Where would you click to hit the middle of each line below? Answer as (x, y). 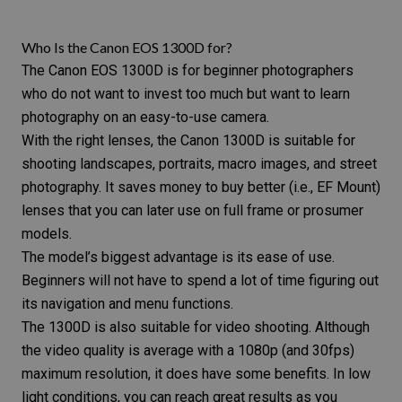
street (358, 163)
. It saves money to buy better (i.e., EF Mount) (240, 187)
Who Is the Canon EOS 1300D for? (127, 47)
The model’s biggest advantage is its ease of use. (178, 257)
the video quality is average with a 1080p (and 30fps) (188, 350)
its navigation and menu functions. (127, 303)
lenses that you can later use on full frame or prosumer (192, 210)
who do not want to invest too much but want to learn (186, 93)
